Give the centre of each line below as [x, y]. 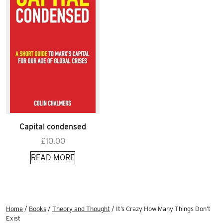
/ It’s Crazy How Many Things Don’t [160, 209]
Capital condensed [53, 126]
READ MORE [53, 157]
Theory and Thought [81, 209]
